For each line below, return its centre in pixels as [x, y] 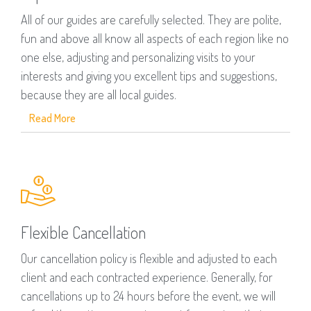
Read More [52, 118]
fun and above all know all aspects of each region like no [155, 39]
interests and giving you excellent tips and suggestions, [149, 76]
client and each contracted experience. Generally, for [147, 277]
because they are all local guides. [99, 95]
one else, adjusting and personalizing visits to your [138, 57]
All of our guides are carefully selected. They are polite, [151, 20]
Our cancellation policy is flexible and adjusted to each [149, 259]
